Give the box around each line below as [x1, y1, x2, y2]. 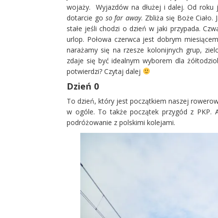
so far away [105, 13, 142, 22]
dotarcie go [67, 13, 106, 22]
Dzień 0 [67, 80, 99, 92]
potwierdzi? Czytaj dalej [67, 67, 143, 76]
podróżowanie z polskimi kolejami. [67, 118, 175, 127]
